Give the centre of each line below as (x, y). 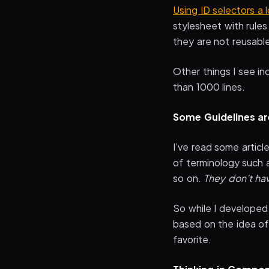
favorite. (192, 239)
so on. (189, 178)
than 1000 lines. (209, 87)
